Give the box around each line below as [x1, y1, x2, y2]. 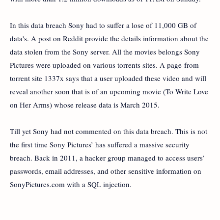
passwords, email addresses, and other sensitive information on [10, 166, 201, 176]
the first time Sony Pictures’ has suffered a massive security [10, 139, 190, 150]
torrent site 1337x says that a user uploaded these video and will [10, 73, 206, 83]
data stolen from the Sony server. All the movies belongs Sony [10, 47, 200, 57]
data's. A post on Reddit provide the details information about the [10, 33, 209, 44]
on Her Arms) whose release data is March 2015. [10, 100, 160, 110]
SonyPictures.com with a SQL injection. [10, 179, 132, 190]
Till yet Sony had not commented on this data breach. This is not [10, 126, 207, 137]
